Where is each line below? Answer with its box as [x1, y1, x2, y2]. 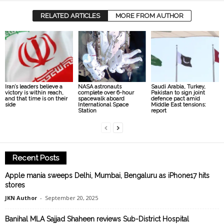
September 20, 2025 [45, 194, 98, 202]
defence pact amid [150, 95, 200, 102]
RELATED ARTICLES [40, 12, 100, 20]
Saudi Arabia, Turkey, [150, 83, 205, 90]
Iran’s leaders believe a [5, 83, 62, 90]
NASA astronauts [77, 83, 121, 90]
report [150, 107, 166, 114]
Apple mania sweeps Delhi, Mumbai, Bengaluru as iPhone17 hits [5, 171, 209, 180]
